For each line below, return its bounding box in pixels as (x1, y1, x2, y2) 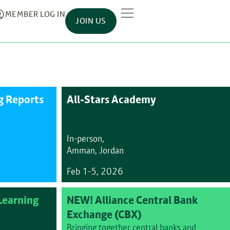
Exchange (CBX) (66, 207, 142, 221)
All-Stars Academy (66, 92, 156, 106)
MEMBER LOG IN (5, 9, 66, 20)
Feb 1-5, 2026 (66, 165, 123, 177)
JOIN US (75, 15, 106, 26)
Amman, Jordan (66, 144, 124, 156)
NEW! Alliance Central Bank (66, 193, 198, 207)
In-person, (66, 132, 104, 144)
